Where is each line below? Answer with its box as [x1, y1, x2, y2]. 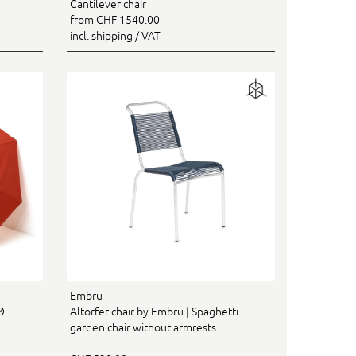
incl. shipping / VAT [69, 29, 161, 42]
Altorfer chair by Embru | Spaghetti [69, 304, 238, 318]
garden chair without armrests [69, 320, 216, 334]
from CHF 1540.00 [69, 14, 160, 26]
